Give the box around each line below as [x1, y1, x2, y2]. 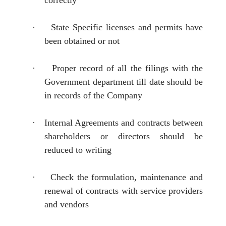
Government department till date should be [44, 76, 203, 87]
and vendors [44, 199, 89, 209]
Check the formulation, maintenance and [50, 172, 203, 182]
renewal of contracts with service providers [44, 185, 203, 196]
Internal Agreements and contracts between [44, 117, 203, 128]
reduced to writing [44, 144, 111, 155]
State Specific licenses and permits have [51, 22, 203, 32]
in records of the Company [44, 90, 142, 100]
